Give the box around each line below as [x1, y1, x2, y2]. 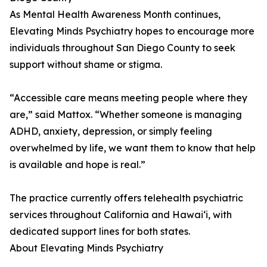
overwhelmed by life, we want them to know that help [10, 142, 256, 154]
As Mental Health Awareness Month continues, [10, 8, 221, 21]
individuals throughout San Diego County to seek [10, 42, 235, 54]
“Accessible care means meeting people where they [10, 92, 247, 104]
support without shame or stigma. [10, 58, 162, 71]
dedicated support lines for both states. [10, 225, 190, 238]
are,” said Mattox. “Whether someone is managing [10, 108, 242, 121]
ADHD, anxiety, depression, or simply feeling [10, 125, 212, 138]
